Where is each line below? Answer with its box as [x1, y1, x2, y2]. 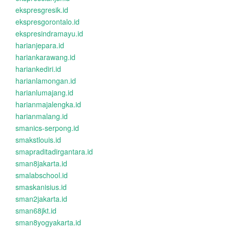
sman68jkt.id [15, 205, 56, 216]
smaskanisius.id [15, 182, 67, 192]
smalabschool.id [15, 170, 68, 180]
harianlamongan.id [15, 75, 76, 86]
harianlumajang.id [15, 87, 73, 98]
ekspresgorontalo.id [15, 16, 80, 27]
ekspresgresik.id [15, 5, 68, 15]
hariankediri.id [15, 64, 61, 74]
